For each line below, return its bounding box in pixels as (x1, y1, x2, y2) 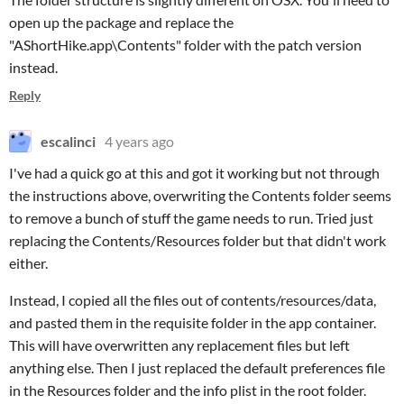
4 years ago (105, 133, 174, 150)
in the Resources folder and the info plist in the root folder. (9, 381, 366, 399)
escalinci (41, 133, 96, 150)
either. (9, 254, 48, 271)
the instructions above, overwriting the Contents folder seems (9, 187, 391, 204)
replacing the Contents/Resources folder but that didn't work (9, 232, 386, 249)
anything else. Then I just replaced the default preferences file (9, 359, 385, 376)
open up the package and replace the (9, 14, 234, 31)
